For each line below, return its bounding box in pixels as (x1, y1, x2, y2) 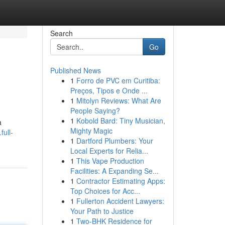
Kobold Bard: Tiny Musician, (76, 116, 165, 126)
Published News (50, 65, 101, 75)
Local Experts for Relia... (70, 146, 148, 156)
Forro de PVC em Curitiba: (76, 75, 160, 85)
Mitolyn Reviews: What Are (76, 95, 161, 105)
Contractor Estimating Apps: (76, 176, 165, 186)
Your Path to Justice (70, 206, 134, 216)
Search (50, 28, 73, 38)
